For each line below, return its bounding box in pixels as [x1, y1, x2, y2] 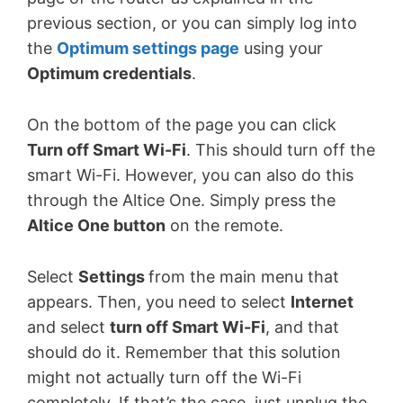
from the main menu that [148, 267, 339, 287]
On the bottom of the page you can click [27, 115, 336, 135]
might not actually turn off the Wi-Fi [27, 368, 301, 388]
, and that [265, 318, 339, 337]
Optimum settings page [57, 39, 239, 58]
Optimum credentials [27, 64, 192, 84]
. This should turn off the [186, 140, 375, 160]
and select [27, 318, 110, 337]
